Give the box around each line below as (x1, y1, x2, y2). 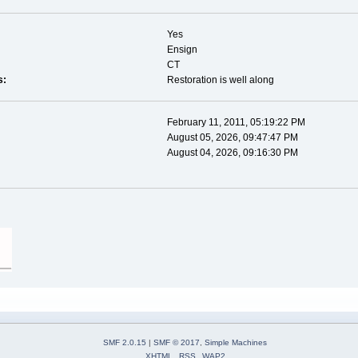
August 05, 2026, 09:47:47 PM (166, 132, 298, 144)
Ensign (166, 44, 197, 56)
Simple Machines (205, 337, 267, 347)
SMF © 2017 (153, 337, 200, 347)
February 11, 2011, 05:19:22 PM (166, 117, 305, 129)
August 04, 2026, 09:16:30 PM (166, 147, 298, 159)
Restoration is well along (166, 74, 274, 86)
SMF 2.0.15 (103, 337, 146, 347)
